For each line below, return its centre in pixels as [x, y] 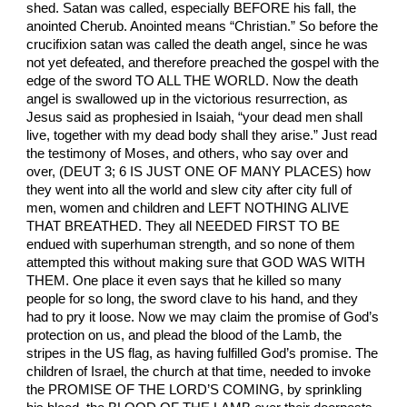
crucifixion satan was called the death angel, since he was [198, 45]
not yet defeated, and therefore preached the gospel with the [203, 63]
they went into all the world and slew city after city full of [189, 190]
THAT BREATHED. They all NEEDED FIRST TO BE [184, 227]
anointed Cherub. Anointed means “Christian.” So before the [203, 27]
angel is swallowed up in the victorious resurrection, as [188, 99]
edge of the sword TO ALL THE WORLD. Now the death [193, 81]
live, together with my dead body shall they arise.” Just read [202, 136]
